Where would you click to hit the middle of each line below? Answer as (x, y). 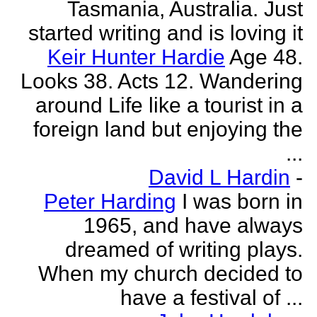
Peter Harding (110, 201)
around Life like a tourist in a (169, 105)
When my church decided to (171, 273)
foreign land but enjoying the (168, 129)
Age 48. (266, 57)
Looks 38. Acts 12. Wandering (162, 81)
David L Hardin (219, 177)
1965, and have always (193, 225)
